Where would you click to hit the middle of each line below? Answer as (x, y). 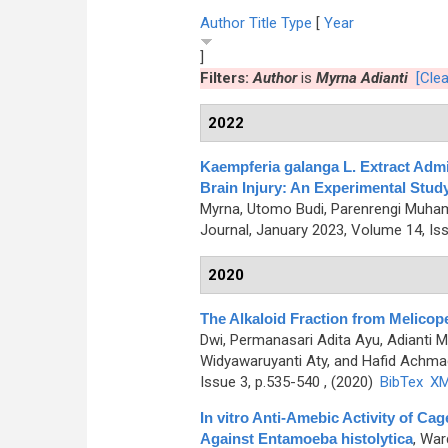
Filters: (226, 78)
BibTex (401, 382)
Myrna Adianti (361, 78)
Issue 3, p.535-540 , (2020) (288, 382)
